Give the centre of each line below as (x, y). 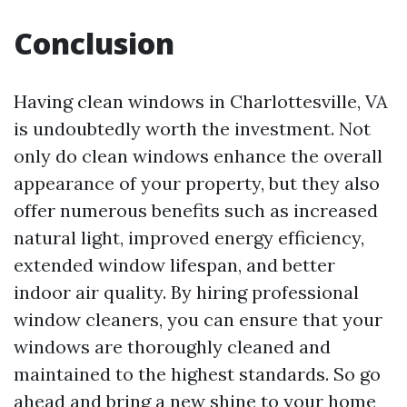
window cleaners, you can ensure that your (198, 319)
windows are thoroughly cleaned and (172, 347)
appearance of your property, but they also (197, 183)
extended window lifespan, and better (174, 265)
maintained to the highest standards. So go (197, 374)
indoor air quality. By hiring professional (186, 292)
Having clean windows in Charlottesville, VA (201, 101)
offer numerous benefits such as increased (196, 210)
